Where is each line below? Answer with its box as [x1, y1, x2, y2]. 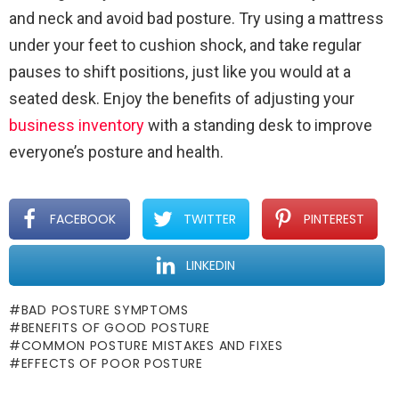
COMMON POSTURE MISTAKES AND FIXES [20, 336, 283, 354]
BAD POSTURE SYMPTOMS [20, 300, 189, 319]
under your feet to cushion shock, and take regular [9, 35, 362, 54]
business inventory [9, 115, 144, 134]
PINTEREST [303, 209, 364, 228]
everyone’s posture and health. [9, 142, 224, 161]
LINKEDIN [186, 256, 235, 274]
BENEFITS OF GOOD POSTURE [20, 318, 210, 337]
